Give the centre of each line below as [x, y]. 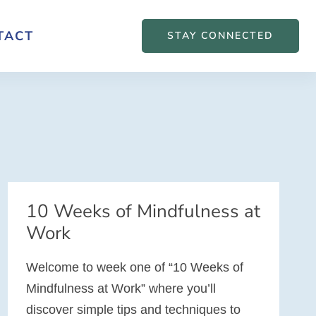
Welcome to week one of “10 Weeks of [134, 268]
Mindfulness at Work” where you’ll [121, 289]
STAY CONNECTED [220, 35]
